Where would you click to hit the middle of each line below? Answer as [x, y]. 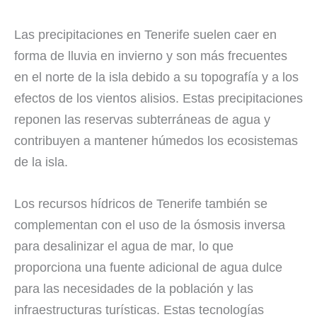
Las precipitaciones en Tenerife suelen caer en [145, 34]
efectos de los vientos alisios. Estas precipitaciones [158, 98]
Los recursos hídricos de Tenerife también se [141, 203]
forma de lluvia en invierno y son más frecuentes [151, 56]
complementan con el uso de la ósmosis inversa [150, 225]
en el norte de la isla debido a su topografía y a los [156, 77]
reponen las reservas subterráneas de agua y [142, 119]
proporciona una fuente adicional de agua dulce [148, 267]
